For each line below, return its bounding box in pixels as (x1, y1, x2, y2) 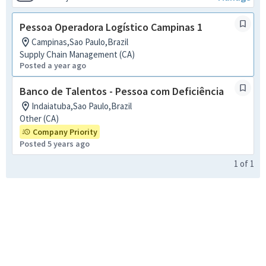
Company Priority (33, 126, 97, 137)
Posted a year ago (20, 60, 86, 71)
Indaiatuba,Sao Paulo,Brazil (31, 100, 132, 112)
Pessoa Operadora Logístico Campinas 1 (20, 20, 202, 34)
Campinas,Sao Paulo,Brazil (31, 36, 128, 47)
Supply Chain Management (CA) (20, 49, 135, 60)
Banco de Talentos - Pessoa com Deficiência (20, 84, 224, 98)
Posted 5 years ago (20, 138, 90, 149)
